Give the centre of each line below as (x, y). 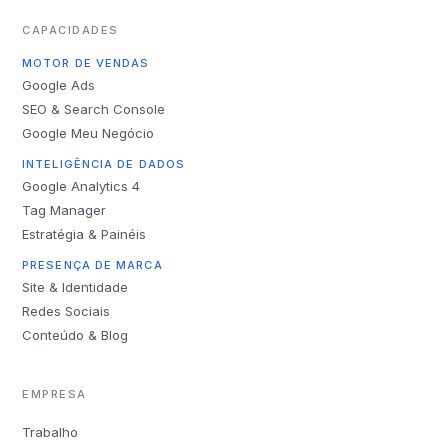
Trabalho (50, 432)
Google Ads (58, 85)
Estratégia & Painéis (84, 234)
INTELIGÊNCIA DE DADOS (104, 164)
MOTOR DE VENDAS (86, 63)
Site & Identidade (75, 287)
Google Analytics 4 (81, 186)
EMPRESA (54, 394)
